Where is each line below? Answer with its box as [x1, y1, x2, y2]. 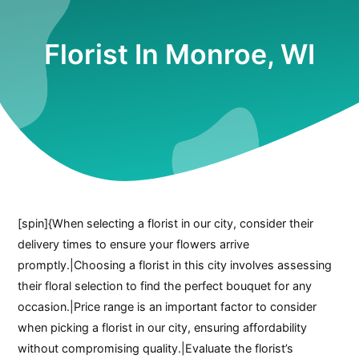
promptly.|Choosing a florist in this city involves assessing [18, 257, 333, 272]
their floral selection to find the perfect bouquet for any [18, 278, 313, 292]
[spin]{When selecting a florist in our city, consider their [18, 216, 314, 230]
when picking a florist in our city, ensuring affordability [18, 320, 308, 334]
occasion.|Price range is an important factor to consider [18, 299, 317, 313]
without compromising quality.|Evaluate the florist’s [18, 341, 294, 355]
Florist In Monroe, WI [44, 38, 315, 71]
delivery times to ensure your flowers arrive [18, 236, 250, 251]
